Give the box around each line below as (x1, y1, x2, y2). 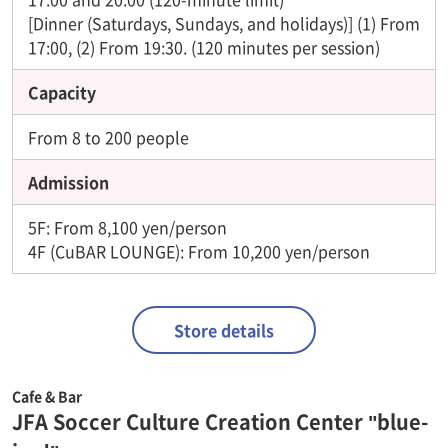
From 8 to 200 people (28, 124, 189, 149)
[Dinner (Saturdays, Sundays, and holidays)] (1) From (28, 10, 420, 35)
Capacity (28, 79, 96, 104)
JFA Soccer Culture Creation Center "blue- (12, 406, 428, 436)
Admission (28, 169, 109, 194)
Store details (174, 317, 274, 342)
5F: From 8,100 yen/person (28, 214, 227, 239)
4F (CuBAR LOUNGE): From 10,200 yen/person (28, 238, 370, 263)
